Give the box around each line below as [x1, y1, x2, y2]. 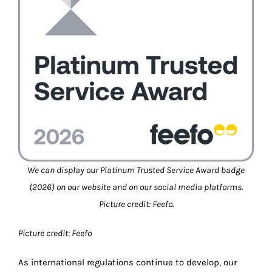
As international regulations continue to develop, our [18, 257, 237, 268]
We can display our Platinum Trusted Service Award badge [27, 165, 245, 176]
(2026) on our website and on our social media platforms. [29, 182, 243, 193]
